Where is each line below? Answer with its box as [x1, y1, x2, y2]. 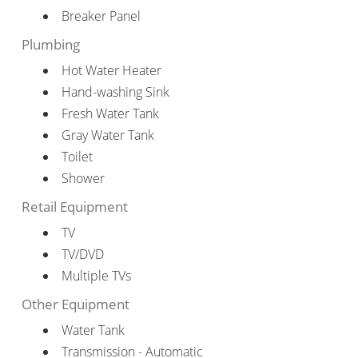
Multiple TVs [61, 266, 131, 284]
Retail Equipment [21, 197, 128, 216]
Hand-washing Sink [61, 82, 169, 101]
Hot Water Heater [61, 61, 161, 79]
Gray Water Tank [61, 125, 154, 144]
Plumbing [21, 34, 80, 54]
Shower [61, 169, 105, 187]
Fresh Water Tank [61, 104, 159, 122]
